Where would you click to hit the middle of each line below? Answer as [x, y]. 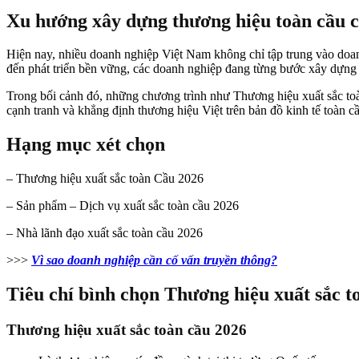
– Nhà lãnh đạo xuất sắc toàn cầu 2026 [105, 233]
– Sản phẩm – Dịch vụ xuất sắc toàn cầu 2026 [123, 206]
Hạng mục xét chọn [86, 145]
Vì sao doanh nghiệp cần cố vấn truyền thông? [154, 260]
